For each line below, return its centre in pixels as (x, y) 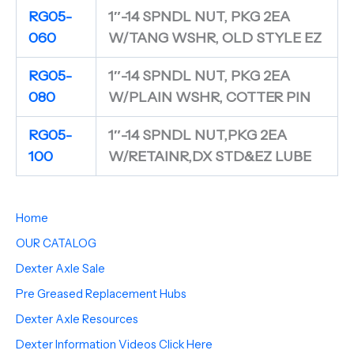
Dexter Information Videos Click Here (114, 345)
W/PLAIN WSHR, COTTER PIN (209, 97)
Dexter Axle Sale (60, 269)
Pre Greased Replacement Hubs (101, 294)
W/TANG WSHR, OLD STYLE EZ (215, 38)
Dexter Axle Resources (77, 320)
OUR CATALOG (56, 244)
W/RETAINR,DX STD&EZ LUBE (209, 156)
